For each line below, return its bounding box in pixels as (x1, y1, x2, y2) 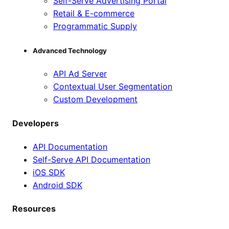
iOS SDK (33, 167, 65, 178)
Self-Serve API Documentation (33, 154, 150, 165)
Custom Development (53, 94, 138, 105)
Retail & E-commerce (53, 8, 134, 19)
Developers (12, 118, 59, 128)
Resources (12, 203, 56, 214)
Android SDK (33, 180, 82, 191)
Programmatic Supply (53, 21, 137, 32)
